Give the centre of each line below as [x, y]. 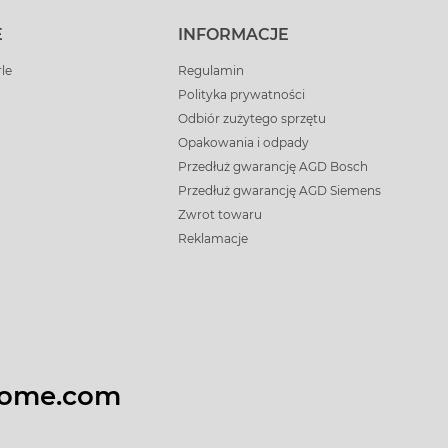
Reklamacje [213, 238]
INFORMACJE [234, 34]
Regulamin [211, 70]
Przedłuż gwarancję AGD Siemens [280, 190]
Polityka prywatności [242, 94]
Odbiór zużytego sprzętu [252, 118]
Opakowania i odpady [244, 142]
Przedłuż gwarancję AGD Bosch [273, 166]
